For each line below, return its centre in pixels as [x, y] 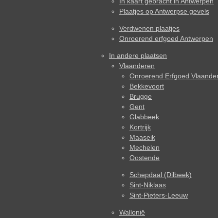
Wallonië [132, 212]
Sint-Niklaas [148, 185]
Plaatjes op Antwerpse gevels [164, 11]
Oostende [145, 158]
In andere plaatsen [138, 56]
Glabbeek [144, 117]
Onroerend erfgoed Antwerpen [166, 39]
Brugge [141, 97]
